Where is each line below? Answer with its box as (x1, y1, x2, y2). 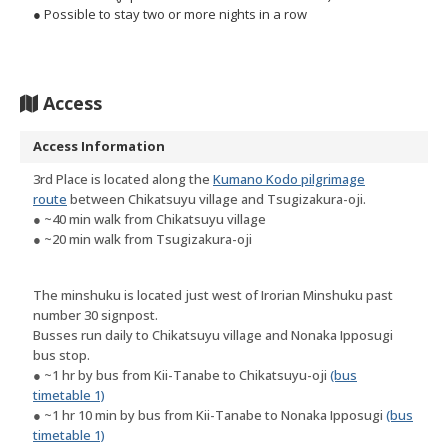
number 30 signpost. (33, 306, 158, 325)
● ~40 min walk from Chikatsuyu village (33, 210, 266, 229)
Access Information (33, 137, 165, 156)
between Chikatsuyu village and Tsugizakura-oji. (67, 190, 366, 209)
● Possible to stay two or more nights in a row (33, 4, 307, 23)
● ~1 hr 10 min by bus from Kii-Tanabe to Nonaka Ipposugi (33, 406, 386, 425)
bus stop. (33, 346, 90, 365)
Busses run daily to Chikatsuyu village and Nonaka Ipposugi (33, 326, 393, 345)
